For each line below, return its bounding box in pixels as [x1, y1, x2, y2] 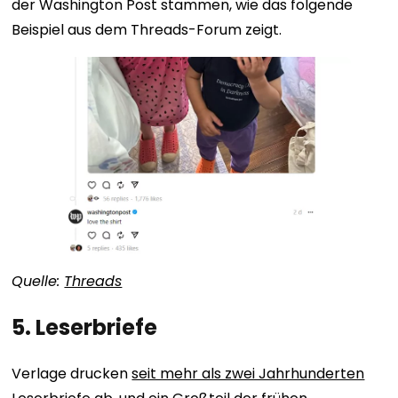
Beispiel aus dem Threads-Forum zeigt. [12, 20, 283, 41]
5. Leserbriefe [12, 313, 158, 343]
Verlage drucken [12, 363, 132, 385]
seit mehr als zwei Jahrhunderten [131, 363, 365, 385]
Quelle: [12, 271, 65, 292]
